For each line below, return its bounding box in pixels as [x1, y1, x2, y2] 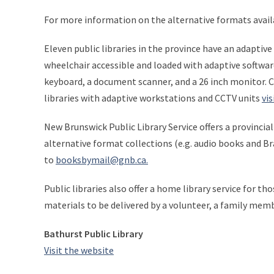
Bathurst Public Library [44, 228, 143, 240]
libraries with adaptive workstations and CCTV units [44, 92, 262, 104]
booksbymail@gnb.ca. [56, 154, 148, 166]
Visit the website [44, 244, 114, 256]
